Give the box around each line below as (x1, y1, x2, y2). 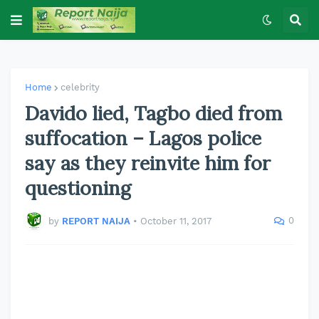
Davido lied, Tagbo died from (25, 101, 282, 125)
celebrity (61, 82, 100, 93)
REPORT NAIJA (62, 215, 130, 226)
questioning (25, 176, 131, 200)
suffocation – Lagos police (25, 126, 261, 150)
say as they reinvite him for (25, 151, 271, 175)
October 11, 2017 (140, 215, 211, 226)
